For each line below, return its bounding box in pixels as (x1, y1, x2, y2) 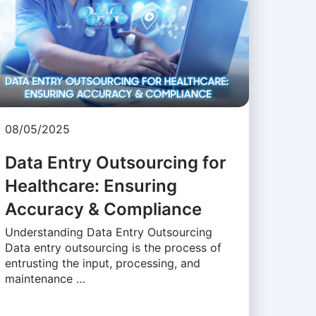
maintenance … (4, 272, 85, 286)
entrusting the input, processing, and (4, 256, 200, 271)
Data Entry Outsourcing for (4, 152, 226, 174)
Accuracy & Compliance (4, 199, 202, 220)
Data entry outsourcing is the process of (4, 241, 221, 255)
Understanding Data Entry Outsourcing (4, 225, 212, 240)
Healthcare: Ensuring (4, 176, 177, 197)
